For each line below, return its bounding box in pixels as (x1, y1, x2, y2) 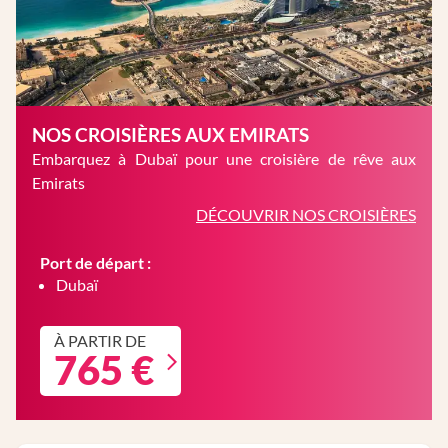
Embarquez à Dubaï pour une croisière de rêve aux (32, 149, 416, 169)
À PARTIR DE (54, 330, 146, 350)
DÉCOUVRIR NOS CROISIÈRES (196, 205, 416, 225)
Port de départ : (40, 253, 151, 273)
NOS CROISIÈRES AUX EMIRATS (32, 123, 309, 147)
